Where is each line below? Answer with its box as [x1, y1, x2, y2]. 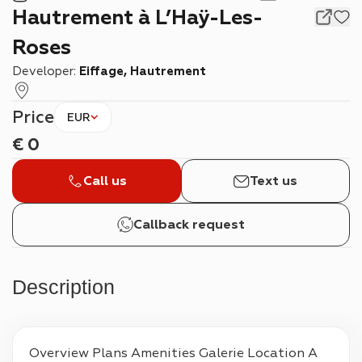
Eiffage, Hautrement [79, 64, 206, 79]
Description [27, 276, 115, 298]
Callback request [133, 217, 245, 233]
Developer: [12, 64, 79, 79]
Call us [82, 173, 127, 189]
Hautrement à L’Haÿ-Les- [12, 5, 27, 31]
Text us [250, 173, 297, 189]
